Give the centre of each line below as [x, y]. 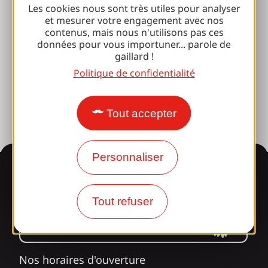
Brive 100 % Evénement [78, 37]
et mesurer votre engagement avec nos [134, 20]
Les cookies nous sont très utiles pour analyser [134, 8]
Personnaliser [127, 157]
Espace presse [55, 86]
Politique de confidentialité [134, 73]
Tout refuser [122, 201]
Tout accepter [141, 113]
